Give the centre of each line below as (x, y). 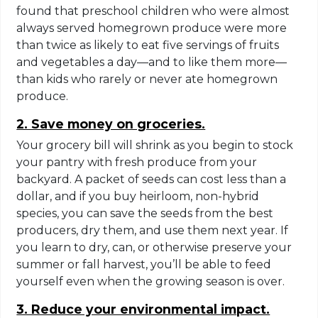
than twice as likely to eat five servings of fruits (148, 45)
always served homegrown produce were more (152, 28)
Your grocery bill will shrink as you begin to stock (155, 145)
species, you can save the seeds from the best (145, 213)
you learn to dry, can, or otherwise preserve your (154, 247)
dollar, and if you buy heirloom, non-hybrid (138, 196)
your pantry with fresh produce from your (137, 162)
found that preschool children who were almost (153, 11)
